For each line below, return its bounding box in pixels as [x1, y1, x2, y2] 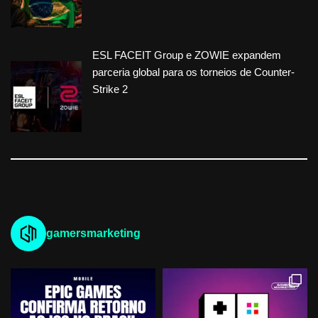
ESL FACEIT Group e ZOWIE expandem [92, 49, 281, 62]
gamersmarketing [46, 227, 141, 240]
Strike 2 [92, 83, 128, 96]
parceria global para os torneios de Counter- [92, 66, 295, 79]
